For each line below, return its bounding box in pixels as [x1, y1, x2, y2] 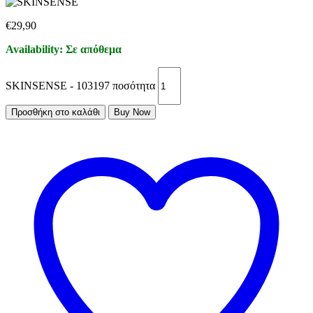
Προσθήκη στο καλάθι [11, 107, 100, 118]
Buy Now [114, 107, 150, 118]
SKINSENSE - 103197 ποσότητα [6, 79, 155, 92]
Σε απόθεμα [66, 43, 122, 56]
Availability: [6, 43, 66, 56]
